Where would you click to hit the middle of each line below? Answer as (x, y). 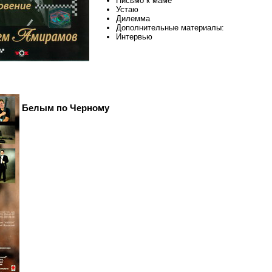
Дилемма (133, 19)
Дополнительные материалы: (170, 28)
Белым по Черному (66, 108)
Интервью (134, 37)
